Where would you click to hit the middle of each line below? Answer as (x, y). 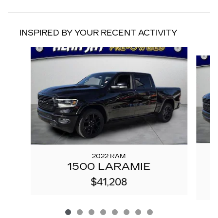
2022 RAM (109, 156)
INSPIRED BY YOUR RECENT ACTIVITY (98, 33)
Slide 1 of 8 (24, 51)
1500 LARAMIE (109, 167)
